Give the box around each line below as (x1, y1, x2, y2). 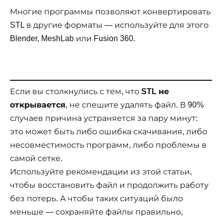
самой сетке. (10, 154, 62, 163)
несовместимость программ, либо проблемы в (10, 140, 207, 149)
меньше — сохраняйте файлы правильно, (10, 207, 183, 216)
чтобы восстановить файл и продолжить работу (10, 180, 209, 189)
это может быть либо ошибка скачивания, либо (10, 127, 207, 136)
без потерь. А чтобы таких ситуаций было (10, 194, 183, 203)
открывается (10, 100, 65, 109)
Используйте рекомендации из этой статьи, (10, 167, 192, 176)
